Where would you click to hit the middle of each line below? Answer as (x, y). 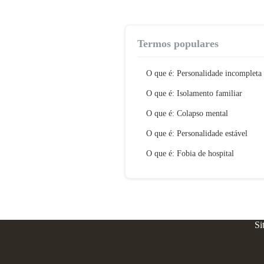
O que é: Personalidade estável (197, 133)
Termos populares (178, 44)
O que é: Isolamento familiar (194, 93)
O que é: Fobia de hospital (190, 154)
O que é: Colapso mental (187, 113)
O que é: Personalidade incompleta (204, 73)
